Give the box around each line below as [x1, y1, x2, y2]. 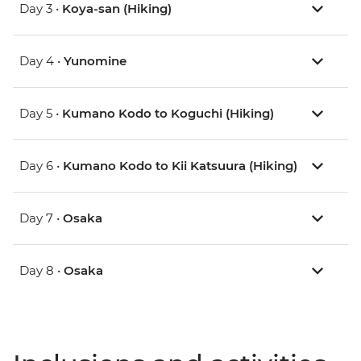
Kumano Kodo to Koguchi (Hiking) [62, 106, 274, 122]
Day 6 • [19, 158, 63, 174]
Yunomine [64, 53, 127, 69]
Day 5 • [19, 106, 62, 122]
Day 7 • [19, 210, 63, 226]
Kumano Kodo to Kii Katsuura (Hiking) [63, 158, 297, 174]
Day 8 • [19, 263, 64, 279]
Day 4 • [19, 53, 64, 69]
